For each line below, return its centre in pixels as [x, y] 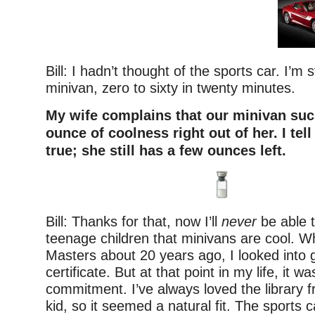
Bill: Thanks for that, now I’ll [134, 222]
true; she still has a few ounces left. [166, 150]
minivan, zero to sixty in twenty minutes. [171, 88]
